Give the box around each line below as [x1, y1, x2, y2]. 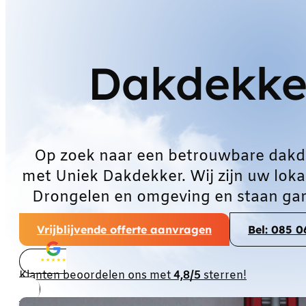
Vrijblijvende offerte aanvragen [37, 222, 212, 236]
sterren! [201, 268, 247, 283]
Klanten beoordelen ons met [19, 268, 173, 283]
